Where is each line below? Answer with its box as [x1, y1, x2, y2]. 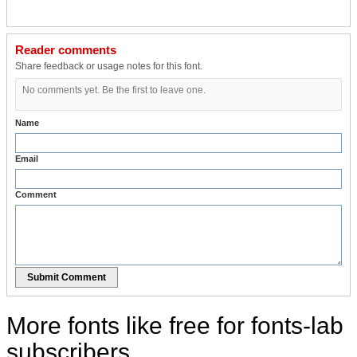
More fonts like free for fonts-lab [6, 312, 343, 339]
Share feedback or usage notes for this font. [15, 60, 202, 72]
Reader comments [15, 42, 116, 57]
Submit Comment [27, 271, 106, 283]
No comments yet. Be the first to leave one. [22, 84, 206, 96]
